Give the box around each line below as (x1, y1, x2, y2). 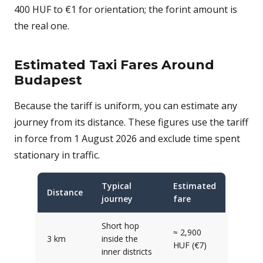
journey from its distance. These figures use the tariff (14, 116, 248, 129)
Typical (102, 180, 131, 191)
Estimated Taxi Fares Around (14, 57, 214, 73)
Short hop (102, 220, 139, 231)
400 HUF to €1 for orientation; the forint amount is (14, 3, 237, 16)
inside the (102, 233, 138, 244)
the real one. (14, 19, 69, 32)
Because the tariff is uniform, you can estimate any (14, 99, 237, 112)
